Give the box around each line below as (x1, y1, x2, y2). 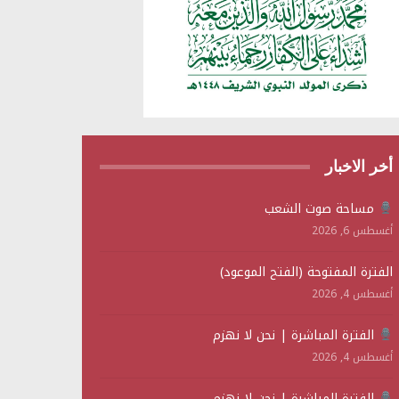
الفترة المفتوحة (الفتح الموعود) (220, 260, 394, 285)
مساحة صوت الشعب (265, 197, 379, 222)
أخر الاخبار (325, 158, 394, 176)
